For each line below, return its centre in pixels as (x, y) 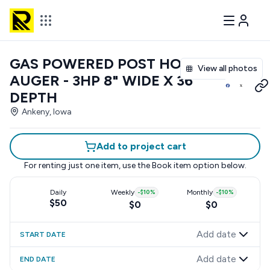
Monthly (199, 192)
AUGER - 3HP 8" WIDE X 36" (105, 80)
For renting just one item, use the (87, 165)
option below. (218, 165)
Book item (171, 165)
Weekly (123, 192)
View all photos (228, 68)
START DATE (43, 234)
